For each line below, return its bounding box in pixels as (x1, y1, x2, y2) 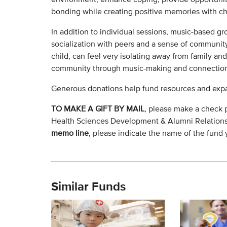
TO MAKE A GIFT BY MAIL (51, 103, 144, 115)
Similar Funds (51, 177, 126, 195)
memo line (51, 127, 89, 139)
